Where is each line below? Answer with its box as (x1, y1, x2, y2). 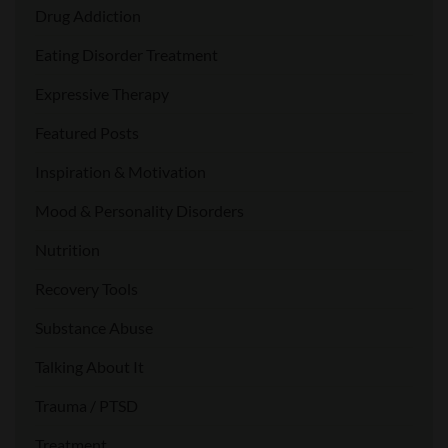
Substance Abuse (35, 318, 153, 338)
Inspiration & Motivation (35, 162, 206, 182)
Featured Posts (35, 123, 139, 143)
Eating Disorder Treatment (35, 45, 218, 65)
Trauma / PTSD (35, 396, 138, 416)
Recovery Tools (35, 279, 138, 299)
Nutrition (35, 240, 100, 260)
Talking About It (35, 357, 144, 377)
